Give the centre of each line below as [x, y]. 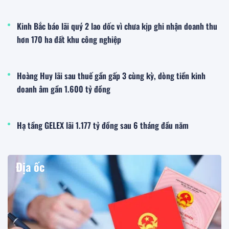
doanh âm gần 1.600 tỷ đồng [64, 89]
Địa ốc [30, 166]
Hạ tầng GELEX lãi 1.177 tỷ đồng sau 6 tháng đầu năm [103, 125]
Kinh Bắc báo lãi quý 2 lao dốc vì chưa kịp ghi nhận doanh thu [117, 26]
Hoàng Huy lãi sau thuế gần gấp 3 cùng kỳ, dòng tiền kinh [111, 75]
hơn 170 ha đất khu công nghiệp [69, 39]
